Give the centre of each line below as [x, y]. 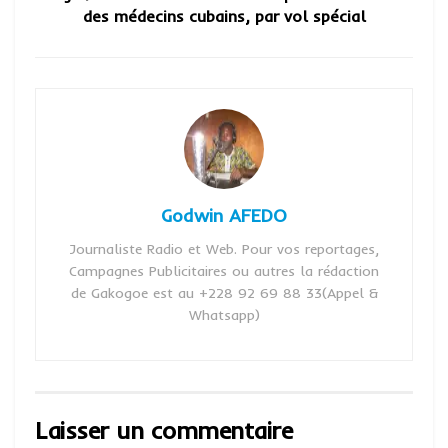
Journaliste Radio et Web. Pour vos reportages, [224, 249]
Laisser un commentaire [164, 430]
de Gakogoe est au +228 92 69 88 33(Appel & [224, 293]
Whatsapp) [224, 315]
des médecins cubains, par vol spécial [224, 16]
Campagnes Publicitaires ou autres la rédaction [224, 271]
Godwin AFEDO [224, 215]
